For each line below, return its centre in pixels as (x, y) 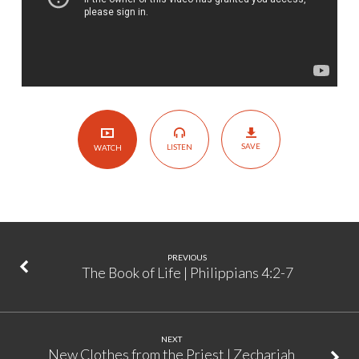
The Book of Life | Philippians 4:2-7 (187, 272)
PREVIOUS (188, 257)
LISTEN (179, 146)
